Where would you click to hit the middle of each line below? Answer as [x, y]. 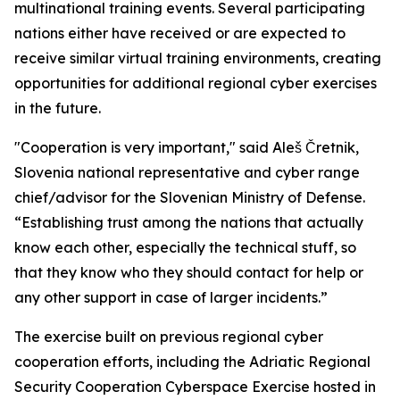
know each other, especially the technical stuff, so [185, 247]
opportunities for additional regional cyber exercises [196, 83]
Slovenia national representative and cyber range [187, 172]
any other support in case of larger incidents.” [171, 297]
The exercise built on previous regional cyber [169, 337]
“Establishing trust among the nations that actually [189, 222]
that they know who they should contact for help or [189, 272]
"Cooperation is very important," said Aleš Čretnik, [187, 147]
